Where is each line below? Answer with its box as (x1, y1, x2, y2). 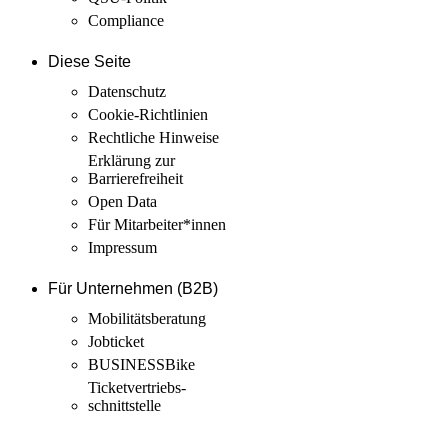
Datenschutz (88, 83, 166, 100)
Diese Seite (48, 52, 131, 70)
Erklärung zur (88, 152, 175, 169)
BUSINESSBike (88, 356, 195, 373)
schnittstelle (88, 397, 161, 414)
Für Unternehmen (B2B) (48, 279, 218, 297)
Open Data (88, 193, 157, 210)
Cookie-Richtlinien (88, 106, 208, 123)
